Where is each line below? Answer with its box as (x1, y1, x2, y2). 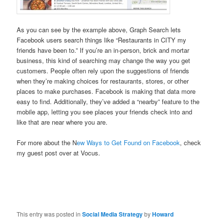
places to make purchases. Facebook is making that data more (17, 87, 196, 96)
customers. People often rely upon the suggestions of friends (17, 66, 190, 76)
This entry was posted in (17, 209, 83, 218)
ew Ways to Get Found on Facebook (77, 138, 180, 148)
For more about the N (17, 138, 77, 148)
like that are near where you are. (17, 117, 108, 127)
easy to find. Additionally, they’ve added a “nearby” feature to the (17, 97, 200, 107)
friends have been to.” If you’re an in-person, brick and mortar (17, 45, 190, 55)
